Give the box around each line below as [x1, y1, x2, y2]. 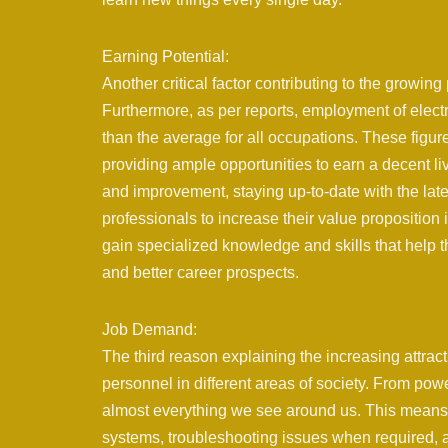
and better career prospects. [102, 264, 299, 282]
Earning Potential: [102, 48, 229, 66]
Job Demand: [102, 321, 197, 339]
